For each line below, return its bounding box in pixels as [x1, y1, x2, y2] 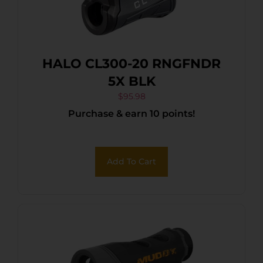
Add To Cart [107, 156, 156, 167]
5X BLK [107, 73, 156, 89]
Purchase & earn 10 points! [68, 107, 195, 119]
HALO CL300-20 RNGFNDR [42, 55, 221, 72]
